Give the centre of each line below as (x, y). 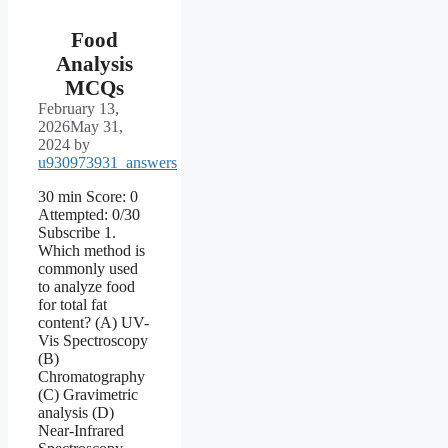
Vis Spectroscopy (93, 340)
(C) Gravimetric (88, 394)
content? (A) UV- (93, 322)
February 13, (78, 108)
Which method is (91, 250)
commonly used (88, 268)
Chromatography (91, 376)
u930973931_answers (107, 162)
